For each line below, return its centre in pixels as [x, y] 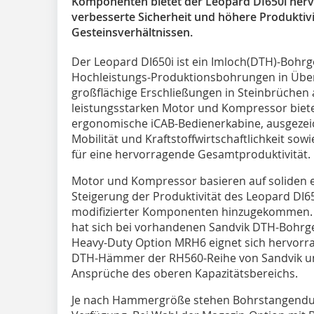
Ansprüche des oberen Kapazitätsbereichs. [185, 273]
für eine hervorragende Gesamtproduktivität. [191, 154]
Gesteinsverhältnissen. [132, 32]
